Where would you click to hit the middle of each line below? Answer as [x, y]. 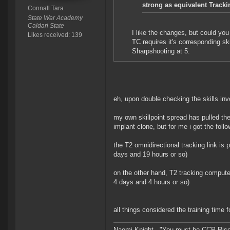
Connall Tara [45, 8]
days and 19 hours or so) [150, 155]
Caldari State [46, 26]
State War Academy [55, 18]
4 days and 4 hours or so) [151, 182]
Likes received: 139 [55, 35]
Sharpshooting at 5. [161, 51]
